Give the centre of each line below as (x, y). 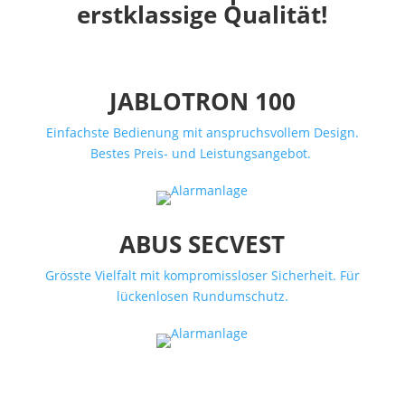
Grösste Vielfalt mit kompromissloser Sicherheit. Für (202, 275)
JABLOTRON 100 (202, 101)
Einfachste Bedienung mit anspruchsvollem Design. (202, 132)
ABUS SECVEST (202, 244)
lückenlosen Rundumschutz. (202, 296)
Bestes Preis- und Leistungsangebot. (202, 153)
